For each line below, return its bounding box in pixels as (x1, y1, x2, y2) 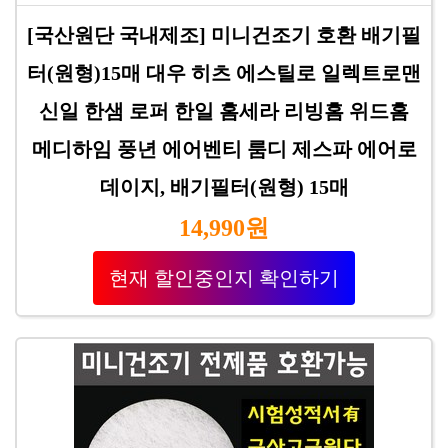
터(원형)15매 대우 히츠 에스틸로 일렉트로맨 (27, 62, 421, 84)
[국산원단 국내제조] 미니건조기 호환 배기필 (27, 24, 421, 46)
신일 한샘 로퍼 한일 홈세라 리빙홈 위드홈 (39, 100, 409, 122)
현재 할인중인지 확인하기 (109, 267, 339, 289)
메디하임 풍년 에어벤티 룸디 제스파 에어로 (31, 138, 417, 160)
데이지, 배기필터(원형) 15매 (99, 176, 349, 198)
